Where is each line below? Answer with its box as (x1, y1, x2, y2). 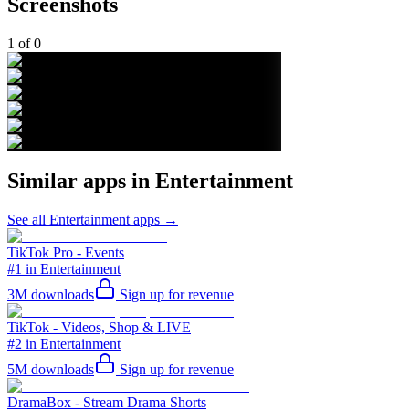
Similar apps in (7, 169, 155, 194)
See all (7, 211, 49, 227)
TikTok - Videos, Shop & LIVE (7, 319, 191, 335)
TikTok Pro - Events (7, 244, 124, 260)
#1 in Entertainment (7, 260, 121, 277)
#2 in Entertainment (7, 335, 121, 351)
